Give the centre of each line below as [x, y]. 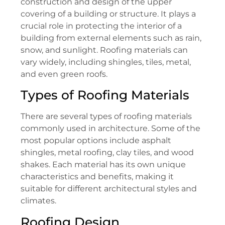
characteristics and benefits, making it [97, 177]
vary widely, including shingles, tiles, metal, [106, 62]
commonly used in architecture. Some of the [110, 129]
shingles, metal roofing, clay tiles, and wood [107, 153]
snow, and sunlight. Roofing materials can [104, 50]
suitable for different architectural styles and [109, 189]
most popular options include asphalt [96, 141]
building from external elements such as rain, [111, 38]
